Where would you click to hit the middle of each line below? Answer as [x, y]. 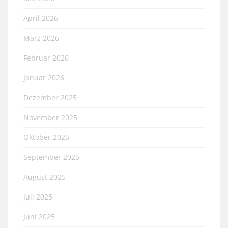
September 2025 [51, 157]
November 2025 [50, 117]
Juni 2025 [39, 216]
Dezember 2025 [50, 97]
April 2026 [41, 18]
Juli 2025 [38, 196]
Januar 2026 [44, 77]
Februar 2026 [46, 58]
